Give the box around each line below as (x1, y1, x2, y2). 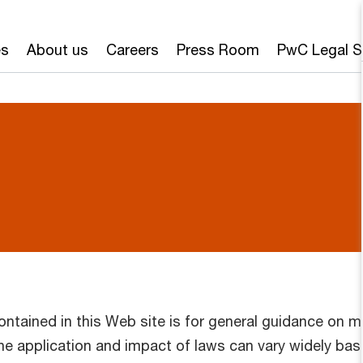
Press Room (176, 41, 259, 58)
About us (26, 41, 88, 58)
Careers (105, 41, 159, 58)
